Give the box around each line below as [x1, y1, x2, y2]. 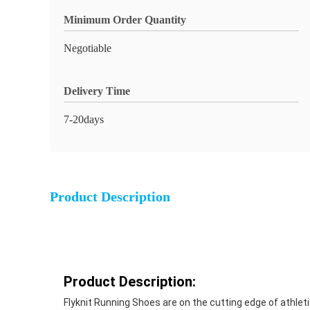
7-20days [64, 113, 104, 125]
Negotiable [64, 42, 111, 54]
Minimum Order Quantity [64, 14, 186, 26]
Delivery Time [64, 85, 130, 97]
